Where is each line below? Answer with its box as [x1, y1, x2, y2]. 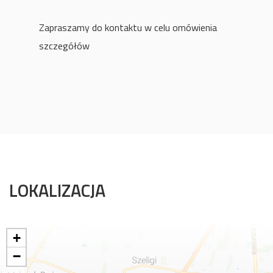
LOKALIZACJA [9, 177, 105, 204]
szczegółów [39, 38, 90, 54]
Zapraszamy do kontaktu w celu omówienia [39, 20, 217, 35]
